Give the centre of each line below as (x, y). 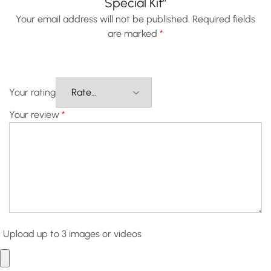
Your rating (32, 92)
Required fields (224, 19)
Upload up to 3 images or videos (72, 234)
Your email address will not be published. (103, 19)
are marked (134, 34)
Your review (35, 115)
